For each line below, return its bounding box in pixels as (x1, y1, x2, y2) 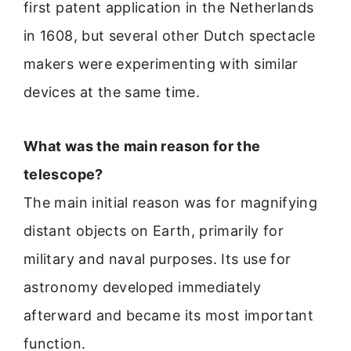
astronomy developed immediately (24, 278, 262, 295)
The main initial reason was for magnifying (24, 194, 318, 211)
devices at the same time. (24, 84, 200, 101)
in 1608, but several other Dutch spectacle (24, 27, 316, 45)
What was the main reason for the (24, 137, 261, 154)
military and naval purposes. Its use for (24, 250, 291, 267)
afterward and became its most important (24, 306, 314, 324)
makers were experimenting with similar (24, 56, 299, 73)
